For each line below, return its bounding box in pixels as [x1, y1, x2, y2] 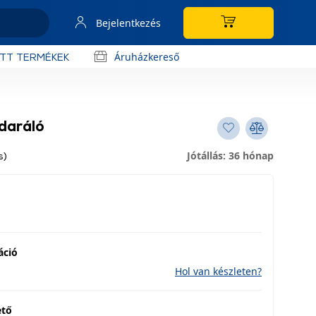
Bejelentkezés [96, 16, 161, 30]
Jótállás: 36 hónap [187, 149, 274, 162]
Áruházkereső [114, 49, 179, 63]
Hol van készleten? [175, 265, 262, 278]
